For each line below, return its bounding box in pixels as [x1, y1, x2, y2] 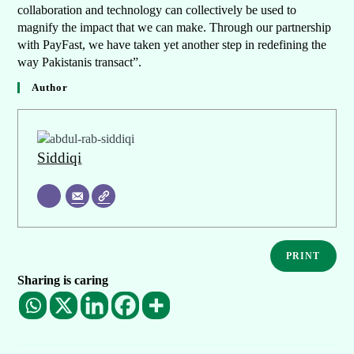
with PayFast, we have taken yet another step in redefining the [17, 38, 327, 52]
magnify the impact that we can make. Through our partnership [17, 21, 332, 35]
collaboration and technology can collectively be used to [17, 3, 297, 17]
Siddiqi [37, 149, 82, 166]
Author [32, 81, 69, 94]
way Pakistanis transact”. [17, 55, 142, 70]
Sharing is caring [17, 273, 109, 287]
